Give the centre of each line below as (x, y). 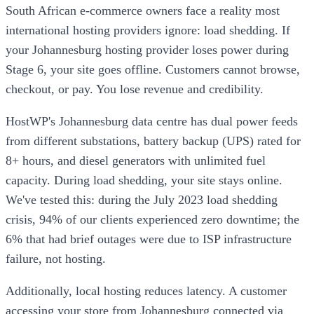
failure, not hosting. (56, 258)
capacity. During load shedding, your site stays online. (144, 180)
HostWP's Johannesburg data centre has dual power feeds (152, 121)
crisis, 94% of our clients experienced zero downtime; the (152, 219)
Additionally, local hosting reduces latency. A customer (146, 291)
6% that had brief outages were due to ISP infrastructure (149, 239)
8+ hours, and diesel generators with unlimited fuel (136, 160)
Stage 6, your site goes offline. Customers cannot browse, (153, 69)
